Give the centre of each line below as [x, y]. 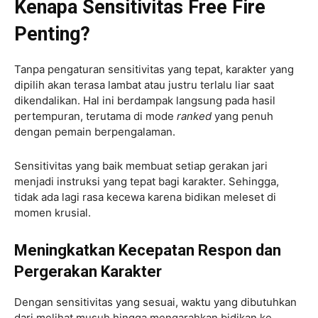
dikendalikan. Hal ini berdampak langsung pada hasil [145, 100]
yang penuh [244, 116]
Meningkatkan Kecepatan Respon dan [148, 250]
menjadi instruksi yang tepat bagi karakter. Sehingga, [147, 181]
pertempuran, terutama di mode [95, 116]
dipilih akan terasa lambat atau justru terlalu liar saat [144, 84]
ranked [196, 116]
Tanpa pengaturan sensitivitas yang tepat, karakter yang [154, 69]
